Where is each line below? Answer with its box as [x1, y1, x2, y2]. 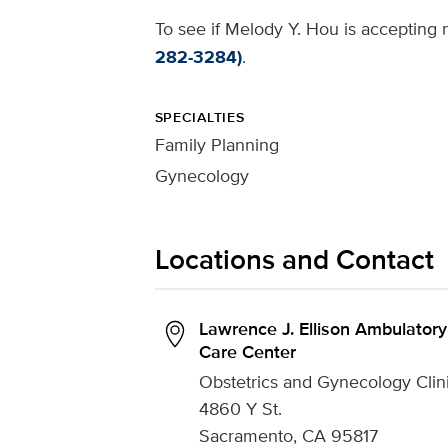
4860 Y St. [198, 396, 282, 421]
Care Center [198, 339, 296, 365]
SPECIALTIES [154, 107, 245, 127]
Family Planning [154, 132, 279, 157]
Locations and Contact [154, 239, 434, 280]
